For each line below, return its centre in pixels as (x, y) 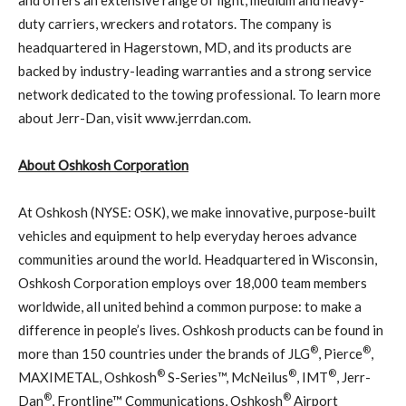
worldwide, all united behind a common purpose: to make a (190, 306)
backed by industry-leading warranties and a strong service (195, 70)
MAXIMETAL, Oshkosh (87, 377)
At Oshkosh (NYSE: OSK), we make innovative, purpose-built (197, 212)
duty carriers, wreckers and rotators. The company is (175, 23)
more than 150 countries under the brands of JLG (164, 353)
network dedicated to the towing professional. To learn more (199, 94)
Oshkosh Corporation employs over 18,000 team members (193, 282)
